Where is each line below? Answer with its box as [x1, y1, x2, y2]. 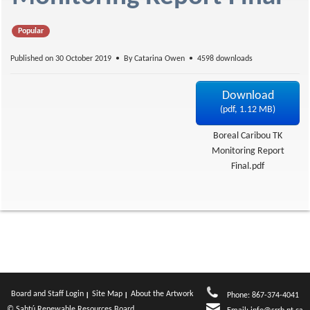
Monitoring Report [211, 146, 284, 156]
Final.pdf [231, 161, 264, 172]
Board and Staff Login [11, 290, 84, 298]
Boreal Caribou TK [213, 131, 282, 141]
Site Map [92, 290, 122, 298]
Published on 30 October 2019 [10, 55, 113, 63]
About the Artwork [131, 290, 193, 298]
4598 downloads [195, 55, 253, 63]
